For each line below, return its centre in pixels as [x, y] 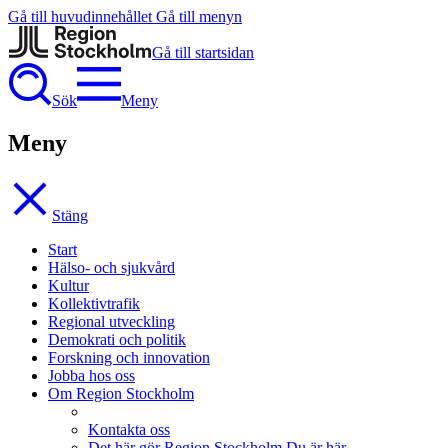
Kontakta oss [129, 429]
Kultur [68, 285]
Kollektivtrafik [94, 303]
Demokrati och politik [117, 339]
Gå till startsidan [203, 52]
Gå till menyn [199, 16]
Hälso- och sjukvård [111, 267]
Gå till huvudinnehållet [80, 16]
